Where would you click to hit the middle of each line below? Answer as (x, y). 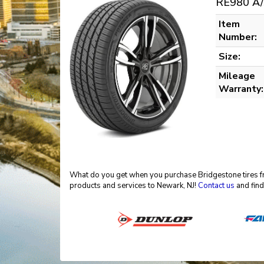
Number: (238, 37)
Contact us (216, 185)
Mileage (237, 76)
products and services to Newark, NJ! (134, 185)
